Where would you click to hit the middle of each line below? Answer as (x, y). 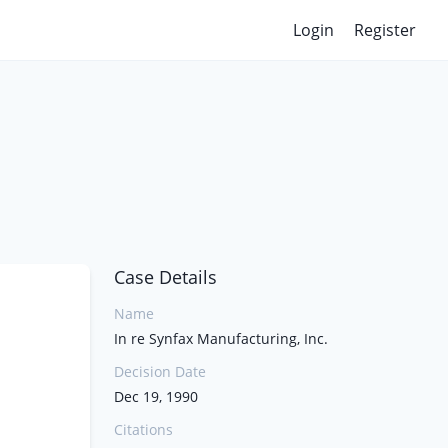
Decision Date (160, 371)
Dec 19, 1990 (156, 396)
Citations (143, 429)
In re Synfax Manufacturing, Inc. (221, 338)
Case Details (165, 277)
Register (385, 30)
